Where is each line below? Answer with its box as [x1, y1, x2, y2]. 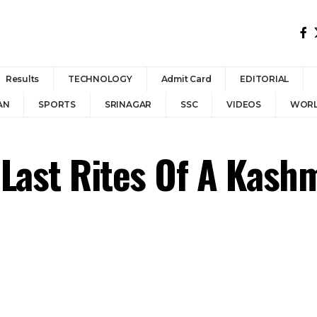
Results [5, 74, 40, 84]
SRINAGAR [104, 99, 152, 110]
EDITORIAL [240, 74, 289, 84]
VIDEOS [226, 99, 261, 110]
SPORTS [38, 99, 76, 110]
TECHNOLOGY [68, 74, 132, 84]
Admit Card [161, 74, 212, 84]
